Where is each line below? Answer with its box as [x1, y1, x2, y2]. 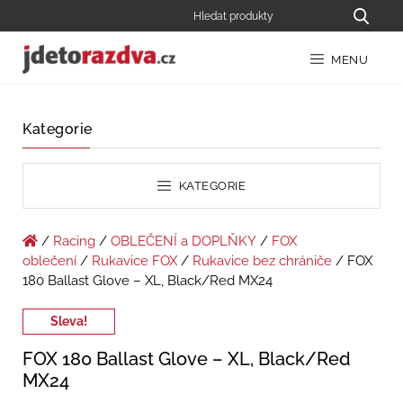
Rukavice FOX [92, 253, 177, 270]
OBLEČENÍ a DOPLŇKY [111, 233, 256, 250]
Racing [53, 233, 95, 250]
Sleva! [50, 314, 87, 329]
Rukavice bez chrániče [193, 253, 332, 270]
